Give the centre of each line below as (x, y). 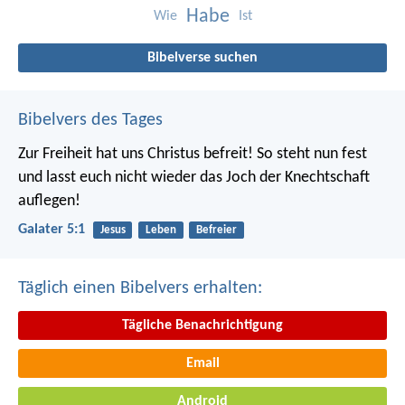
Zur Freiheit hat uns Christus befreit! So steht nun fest (193, 155)
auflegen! (49, 202)
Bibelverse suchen (202, 58)
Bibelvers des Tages (90, 121)
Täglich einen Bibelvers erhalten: (140, 289)
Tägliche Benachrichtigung (202, 326)
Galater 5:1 (52, 230)
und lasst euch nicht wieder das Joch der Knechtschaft (194, 178)
